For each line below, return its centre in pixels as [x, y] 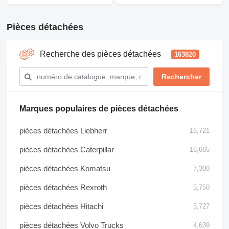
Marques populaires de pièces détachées [99, 109]
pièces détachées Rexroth [63, 187]
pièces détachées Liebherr [63, 131]
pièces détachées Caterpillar [67, 150]
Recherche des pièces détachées [100, 54]
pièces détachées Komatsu [65, 168]
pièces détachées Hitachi [61, 206]
